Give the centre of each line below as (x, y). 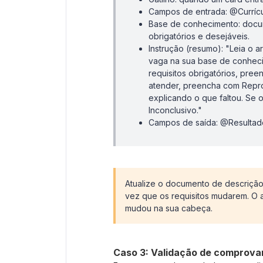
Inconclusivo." (175, 110)
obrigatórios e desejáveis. (199, 36)
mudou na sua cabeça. (169, 208)
